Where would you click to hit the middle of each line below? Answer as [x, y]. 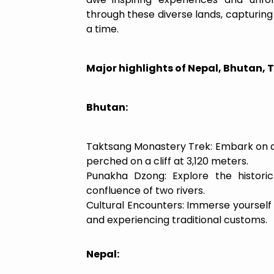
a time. [102, 29]
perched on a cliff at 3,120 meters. [167, 161]
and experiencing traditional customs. [177, 220]
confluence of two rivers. [146, 190]
